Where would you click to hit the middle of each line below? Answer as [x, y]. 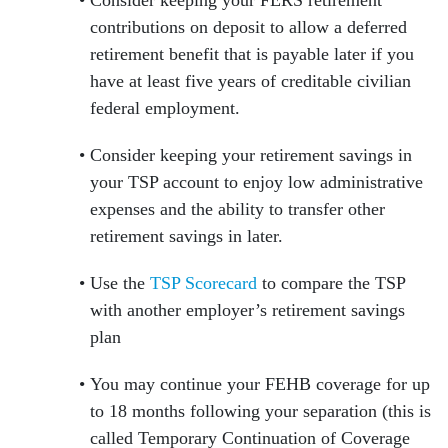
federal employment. [172, 108]
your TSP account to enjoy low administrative [256, 182]
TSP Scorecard [201, 283]
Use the [117, 283]
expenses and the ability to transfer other [237, 209]
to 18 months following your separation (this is [260, 411]
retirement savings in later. [194, 236]
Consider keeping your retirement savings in [251, 155]
